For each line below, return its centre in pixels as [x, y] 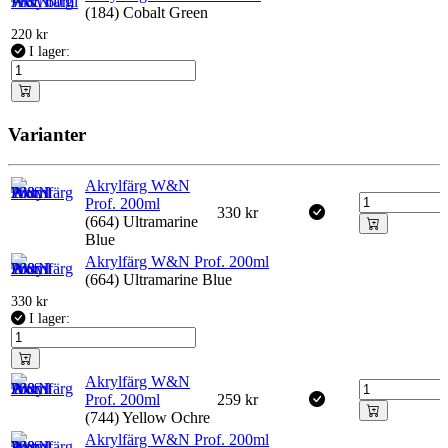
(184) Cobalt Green [146, 12]
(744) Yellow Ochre [147, 418]
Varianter [47, 134]
